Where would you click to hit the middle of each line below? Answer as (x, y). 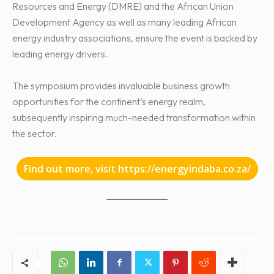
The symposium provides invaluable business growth (121, 85)
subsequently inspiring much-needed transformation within (134, 117)
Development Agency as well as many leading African (124, 22)
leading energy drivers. (60, 54)
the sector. (35, 133)
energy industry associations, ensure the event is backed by (135, 38)
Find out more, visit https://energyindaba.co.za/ (137, 168)
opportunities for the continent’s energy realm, (109, 101)
